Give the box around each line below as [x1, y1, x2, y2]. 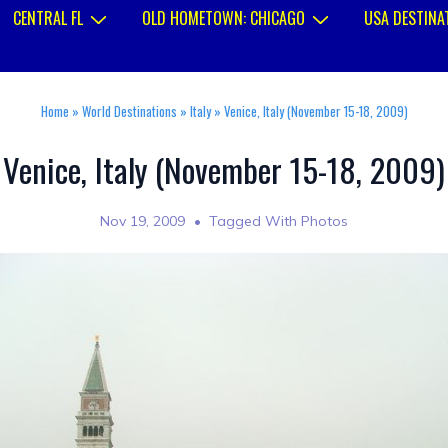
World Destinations [81, 101, 177, 121]
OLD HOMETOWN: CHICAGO [142, 6, 305, 30]
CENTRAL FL [13, 6, 83, 30]
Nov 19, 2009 [100, 212, 186, 230]
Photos [300, 212, 348, 230]
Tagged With [208, 212, 301, 230]
